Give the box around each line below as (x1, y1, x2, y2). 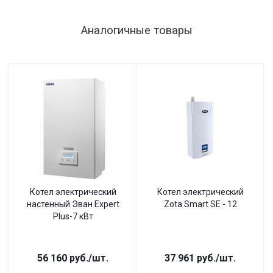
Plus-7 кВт (52, 211, 93, 221)
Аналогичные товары (80, 24, 193, 37)
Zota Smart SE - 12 (163, 199, 237, 209)
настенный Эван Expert (26, 199, 119, 209)
